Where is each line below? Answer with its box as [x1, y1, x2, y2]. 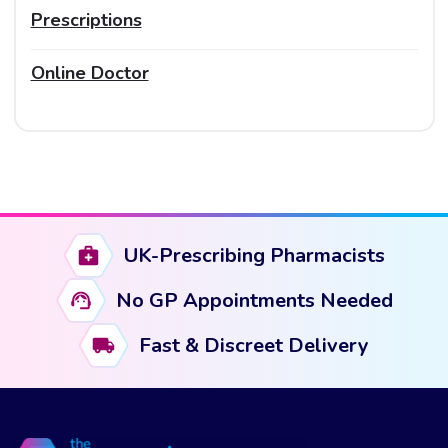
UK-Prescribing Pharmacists [123, 241, 385, 269]
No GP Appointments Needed [115, 286, 393, 314]
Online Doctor [30, 60, 149, 85]
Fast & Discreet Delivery [139, 331, 369, 359]
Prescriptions [30, 7, 142, 32]
